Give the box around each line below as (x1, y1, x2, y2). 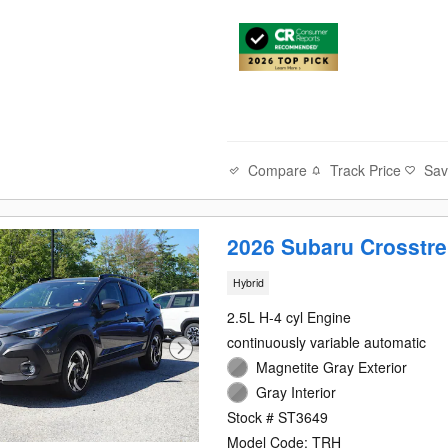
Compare (248, 159, 308, 180)
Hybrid (232, 275, 264, 291)
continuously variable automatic (227, 331, 427, 352)
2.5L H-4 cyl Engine (227, 306, 352, 327)
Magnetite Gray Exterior (256, 356, 408, 377)
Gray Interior (256, 381, 337, 402)
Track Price (330, 160, 402, 181)
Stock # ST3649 (227, 406, 329, 427)
